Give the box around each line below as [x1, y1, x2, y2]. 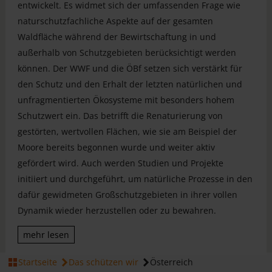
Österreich [150, 256, 193, 268]
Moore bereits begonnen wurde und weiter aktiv [17, 141, 215, 153]
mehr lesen [22, 228, 69, 240]
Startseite [18, 256, 57, 268]
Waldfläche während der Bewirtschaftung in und [17, 30, 216, 42]
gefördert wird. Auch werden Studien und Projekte [17, 157, 223, 169]
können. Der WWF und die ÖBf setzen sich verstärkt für [17, 62, 242, 74]
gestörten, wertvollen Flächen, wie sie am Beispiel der [17, 125, 237, 137]
